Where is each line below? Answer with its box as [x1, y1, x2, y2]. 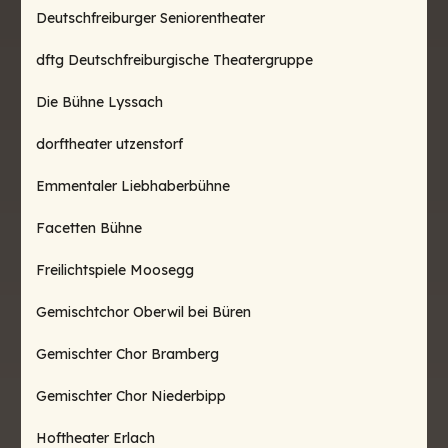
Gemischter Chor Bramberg [36, 345, 219, 363]
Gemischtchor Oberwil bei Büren [36, 303, 251, 321]
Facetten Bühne [36, 219, 142, 237]
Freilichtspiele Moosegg [36, 261, 194, 279]
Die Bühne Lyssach [36, 93, 163, 111]
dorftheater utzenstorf [36, 135, 183, 153]
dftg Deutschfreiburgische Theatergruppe [36, 51, 313, 69]
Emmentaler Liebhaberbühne [36, 177, 230, 195]
